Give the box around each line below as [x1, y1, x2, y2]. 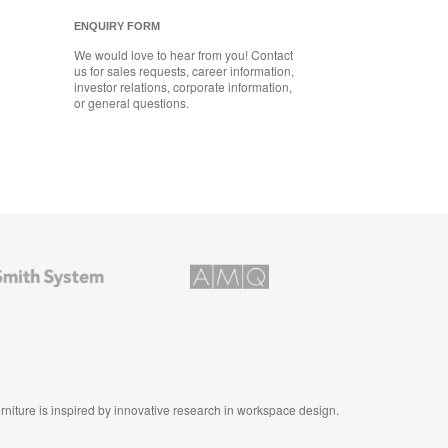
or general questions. [74, 93, 189, 111]
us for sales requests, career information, [74, 61, 294, 79]
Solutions [137, 269, 188, 287]
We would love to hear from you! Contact [74, 45, 293, 63]
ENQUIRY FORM [74, 19, 160, 32]
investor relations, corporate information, [74, 77, 292, 95]
